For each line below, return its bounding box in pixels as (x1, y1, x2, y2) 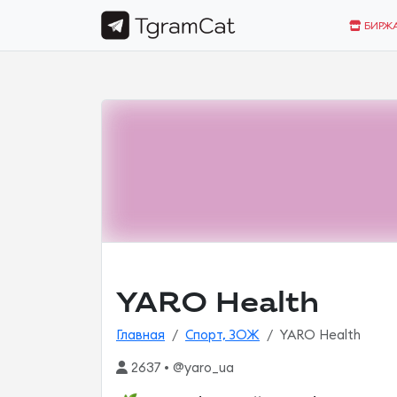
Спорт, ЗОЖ (185, 329, 260, 342)
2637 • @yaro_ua (128, 362, 234, 375)
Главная (116, 329, 165, 342)
